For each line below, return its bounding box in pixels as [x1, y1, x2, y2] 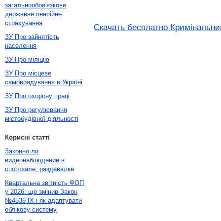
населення [5, 42, 37, 49]
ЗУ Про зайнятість [5, 33, 59, 40]
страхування [5, 19, 42, 27]
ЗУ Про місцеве [5, 70, 51, 77]
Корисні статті [5, 134, 50, 141]
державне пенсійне [5, 10, 62, 18]
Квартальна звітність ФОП [5, 179, 84, 186]
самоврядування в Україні [5, 78, 82, 86]
